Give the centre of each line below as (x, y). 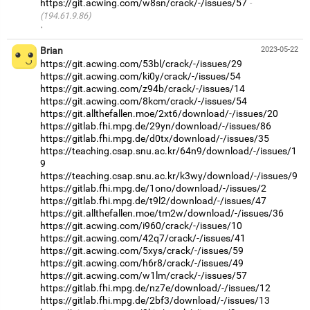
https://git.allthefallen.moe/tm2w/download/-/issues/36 (162, 213)
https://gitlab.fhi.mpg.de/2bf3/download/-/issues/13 (155, 301)
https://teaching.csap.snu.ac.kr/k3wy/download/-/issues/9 (169, 176)
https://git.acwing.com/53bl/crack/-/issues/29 (141, 64)
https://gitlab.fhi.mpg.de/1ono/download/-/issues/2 (153, 189)
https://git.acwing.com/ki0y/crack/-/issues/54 (140, 76)
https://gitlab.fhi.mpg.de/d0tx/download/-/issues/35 (155, 139)
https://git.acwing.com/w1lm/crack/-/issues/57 (144, 276)
